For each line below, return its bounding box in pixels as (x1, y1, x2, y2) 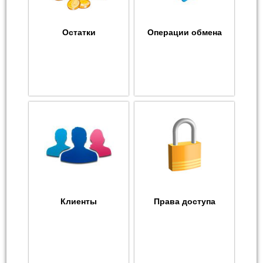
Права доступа (153, 197, 215, 207)
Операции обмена (147, 28, 222, 38)
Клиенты (60, 197, 97, 207)
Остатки (62, 28, 96, 38)
